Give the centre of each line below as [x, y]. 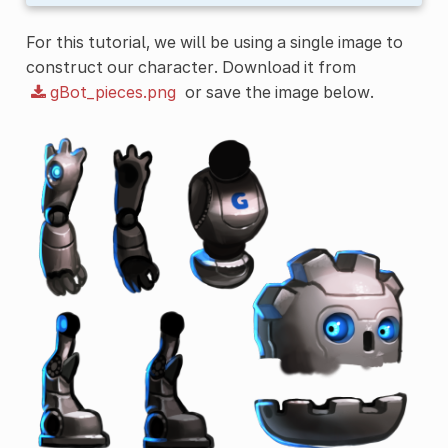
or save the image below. [277, 91]
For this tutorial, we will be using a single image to [214, 41]
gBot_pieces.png [112, 91]
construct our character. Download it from [190, 66]
